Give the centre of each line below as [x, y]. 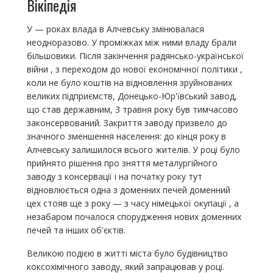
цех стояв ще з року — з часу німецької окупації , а [133, 204]
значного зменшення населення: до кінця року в [126, 136]
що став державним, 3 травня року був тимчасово [132, 110]
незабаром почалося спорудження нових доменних [134, 217]
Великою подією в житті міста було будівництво [127, 253]
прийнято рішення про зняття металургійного [122, 163]
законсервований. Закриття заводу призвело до [127, 123]
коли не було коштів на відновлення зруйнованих [129, 83]
